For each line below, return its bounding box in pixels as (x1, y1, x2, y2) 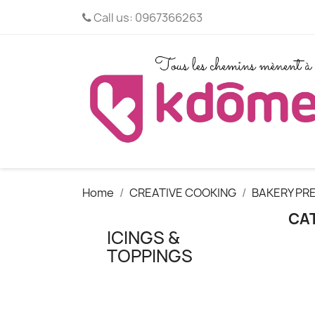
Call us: (91, 10, 135, 25)
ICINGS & (107, 226, 179, 250)
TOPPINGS (107, 244, 193, 269)
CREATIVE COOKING (129, 185, 236, 201)
